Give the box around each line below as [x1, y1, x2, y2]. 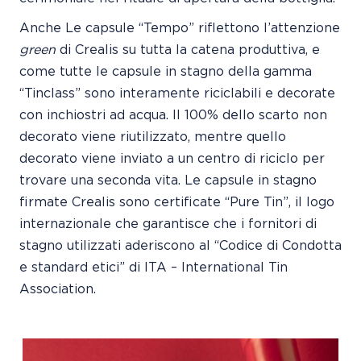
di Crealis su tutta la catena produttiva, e [60, 43, 320, 56]
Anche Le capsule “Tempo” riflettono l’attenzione [19, 21, 340, 35]
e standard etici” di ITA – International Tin [19, 260, 288, 274]
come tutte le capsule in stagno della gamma [19, 64, 312, 78]
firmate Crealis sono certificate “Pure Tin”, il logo [19, 195, 334, 209]
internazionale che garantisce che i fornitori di [19, 217, 317, 230]
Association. [19, 282, 96, 296]
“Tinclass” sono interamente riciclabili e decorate [19, 86, 335, 100]
